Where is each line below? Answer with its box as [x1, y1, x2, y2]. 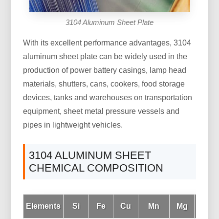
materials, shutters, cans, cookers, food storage [23, 80, 185, 88]
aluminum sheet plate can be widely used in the [23, 52, 188, 61]
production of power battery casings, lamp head [23, 66, 187, 75]
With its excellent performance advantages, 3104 [23, 39, 192, 47]
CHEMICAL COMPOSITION [29, 162, 164, 175]
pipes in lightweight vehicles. [23, 121, 123, 130]
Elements [26, 202, 61, 211]
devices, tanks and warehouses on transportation [23, 93, 193, 102]
